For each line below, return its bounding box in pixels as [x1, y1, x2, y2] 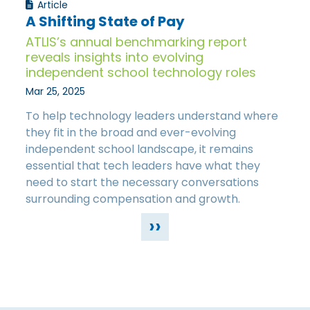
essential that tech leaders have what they [26, 158, 261, 174]
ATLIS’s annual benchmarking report [26, 33, 248, 51]
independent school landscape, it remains [26, 141, 254, 158]
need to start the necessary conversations [26, 174, 259, 191]
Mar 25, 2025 [26, 84, 86, 99]
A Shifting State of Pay [26, 12, 185, 32]
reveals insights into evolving [26, 48, 204, 66]
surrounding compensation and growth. [26, 191, 241, 208]
